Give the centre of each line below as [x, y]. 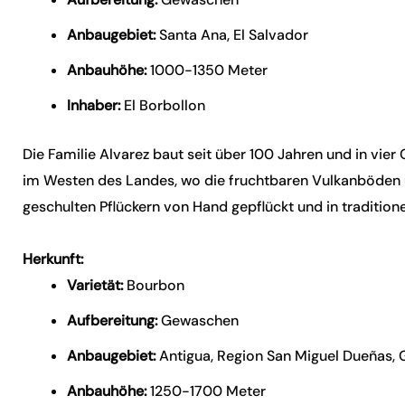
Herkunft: [53, 259]
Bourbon [154, 285]
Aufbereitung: [113, 320]
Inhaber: [94, 105]
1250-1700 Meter [207, 391]
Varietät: [95, 285]
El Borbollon [163, 105]
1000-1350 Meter [207, 70]
